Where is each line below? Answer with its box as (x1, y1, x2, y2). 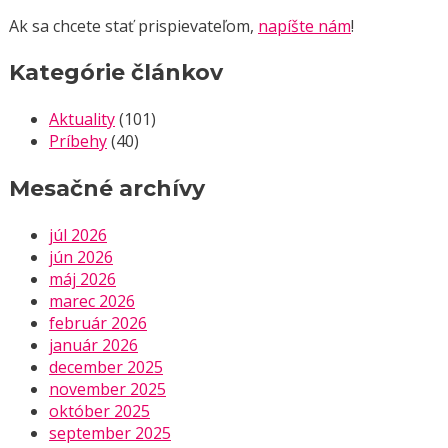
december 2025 (49, 355, 163, 378)
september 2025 (49, 421, 171, 444)
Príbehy (49, 130, 107, 153)
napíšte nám (258, 14, 351, 37)
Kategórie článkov (9, 59, 223, 86)
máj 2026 (49, 267, 116, 290)
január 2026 (49, 333, 138, 356)
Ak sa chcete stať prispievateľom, (9, 14, 258, 37)
